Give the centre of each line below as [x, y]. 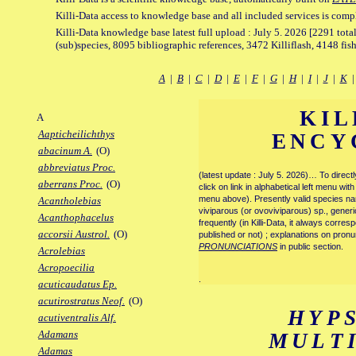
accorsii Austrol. [74, 234]
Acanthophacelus [76, 218]
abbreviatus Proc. [77, 168]
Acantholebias [70, 201]
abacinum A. [65, 151]
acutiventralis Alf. [77, 318]
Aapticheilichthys [76, 134]
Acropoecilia [66, 268]
